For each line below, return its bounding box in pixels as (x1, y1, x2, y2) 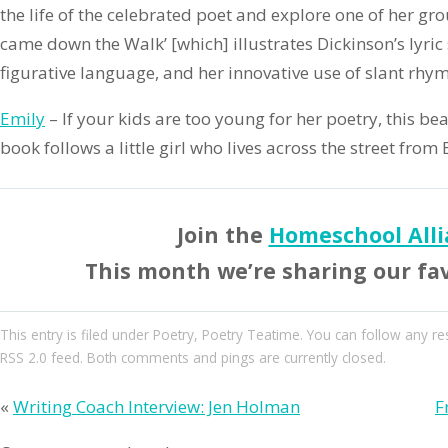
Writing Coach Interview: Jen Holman (13, 395, 300, 419)
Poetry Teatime (202, 325, 300, 345)
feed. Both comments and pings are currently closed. (47, 348, 386, 368)
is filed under (67, 325, 153, 345)
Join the (176, 220, 269, 250)
